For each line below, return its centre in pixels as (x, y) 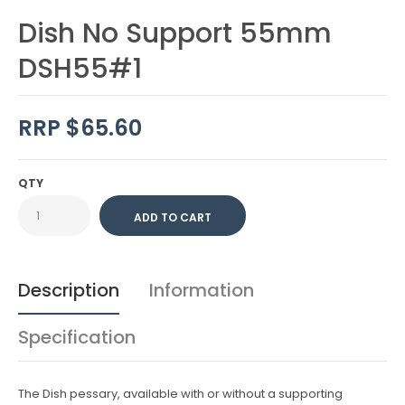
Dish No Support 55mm (175, 33)
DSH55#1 (80, 69)
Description (69, 290)
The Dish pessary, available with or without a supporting (180, 394)
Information (202, 290)
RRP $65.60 (80, 128)
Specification (77, 337)
